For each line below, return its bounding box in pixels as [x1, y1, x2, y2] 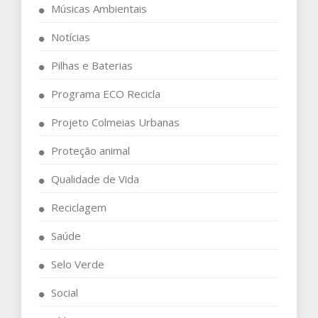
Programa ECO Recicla [51, 86, 160, 101]
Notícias [51, 29, 90, 44]
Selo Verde [51, 256, 104, 271]
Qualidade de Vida [51, 171, 139, 186]
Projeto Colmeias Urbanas [51, 114, 180, 129]
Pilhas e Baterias [51, 57, 133, 72]
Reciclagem [51, 199, 106, 214]
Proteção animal [51, 143, 130, 158]
